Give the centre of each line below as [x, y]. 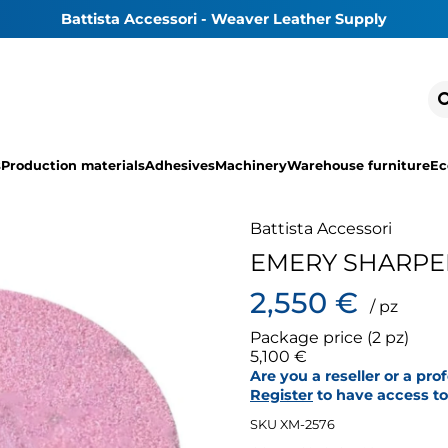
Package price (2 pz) [329, 338]
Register [281, 395]
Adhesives [180, 165]
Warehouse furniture [358, 165]
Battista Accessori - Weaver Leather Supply [224, 19]
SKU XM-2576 [292, 424]
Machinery [251, 165]
